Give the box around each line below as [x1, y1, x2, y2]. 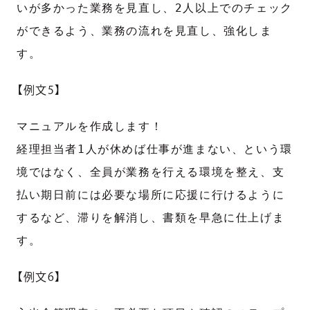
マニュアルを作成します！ [17, 119, 163, 133]
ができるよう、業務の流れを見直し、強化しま [17, 24, 273, 37]
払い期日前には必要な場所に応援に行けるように [17, 188, 285, 201]
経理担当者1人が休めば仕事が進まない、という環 [17, 142, 293, 156]
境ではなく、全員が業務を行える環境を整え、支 [17, 165, 285, 179]
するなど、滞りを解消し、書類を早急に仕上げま [17, 210, 285, 224]
